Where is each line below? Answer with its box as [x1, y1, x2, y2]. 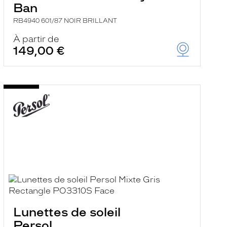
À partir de [13, 34, 59, 44]
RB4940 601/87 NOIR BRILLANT [13, 17, 117, 24]
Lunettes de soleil [13, 205, 121, 219]
